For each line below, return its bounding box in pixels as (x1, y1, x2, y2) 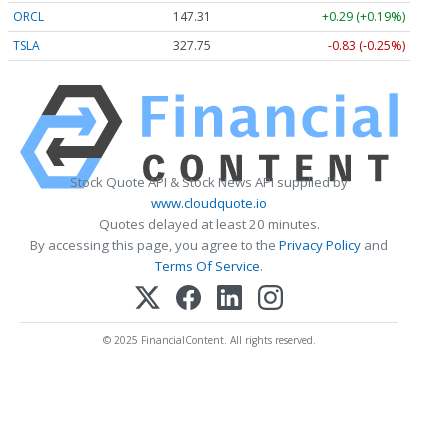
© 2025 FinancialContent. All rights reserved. (102, 332, 316, 347)
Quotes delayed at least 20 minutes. (98, 214, 320, 233)
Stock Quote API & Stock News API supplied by (70, 172, 348, 191)
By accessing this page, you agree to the (30, 235, 279, 254)
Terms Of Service (155, 256, 260, 275)
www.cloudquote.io (151, 193, 267, 212)
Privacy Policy (279, 235, 361, 254)
